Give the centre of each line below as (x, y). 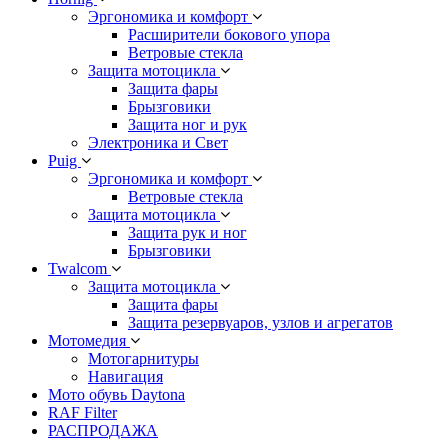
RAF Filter (82, 412)
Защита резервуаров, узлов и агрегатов (260, 322)
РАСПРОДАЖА (103, 430)
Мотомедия (89, 340)
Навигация (125, 376)
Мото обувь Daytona (116, 394)
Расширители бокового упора (229, 34)
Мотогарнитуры (143, 358)
